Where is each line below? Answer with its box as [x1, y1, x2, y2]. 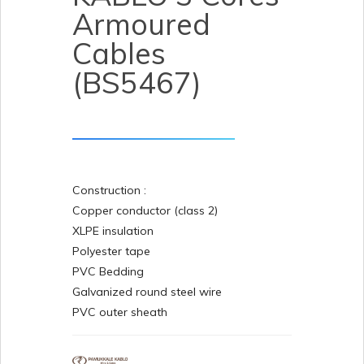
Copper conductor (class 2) [72, 203, 218, 218]
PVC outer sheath [72, 305, 167, 319]
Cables [72, 35, 166, 71]
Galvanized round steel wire [72, 284, 222, 299]
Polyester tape [72, 244, 150, 258]
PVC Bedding [72, 264, 144, 279]
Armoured [72, 6, 210, 42]
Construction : [72, 183, 146, 197]
